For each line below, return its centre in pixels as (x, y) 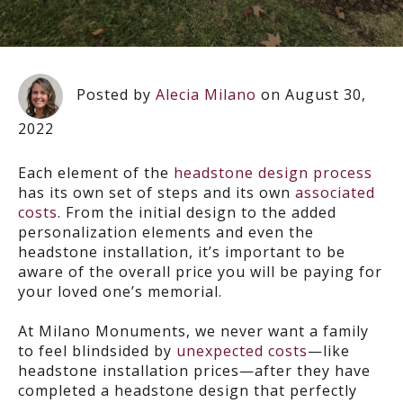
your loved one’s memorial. (120, 291)
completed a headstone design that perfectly (188, 390)
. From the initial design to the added (197, 212)
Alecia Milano (206, 95)
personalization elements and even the (166, 232)
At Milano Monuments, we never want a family (193, 331)
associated (335, 193)
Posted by (114, 95)
